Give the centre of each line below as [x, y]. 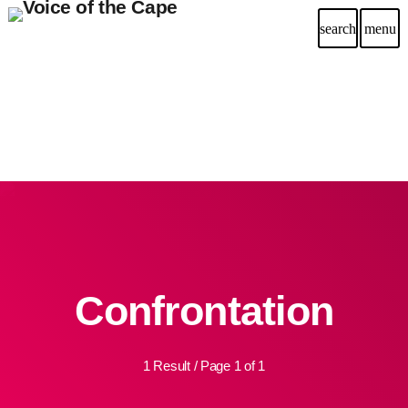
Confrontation [204, 311]
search [338, 28]
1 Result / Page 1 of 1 [204, 366]
